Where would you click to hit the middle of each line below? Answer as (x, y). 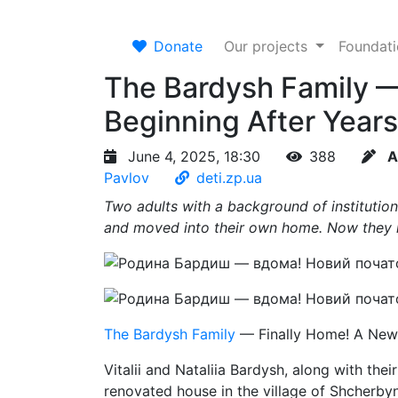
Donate (178, 46)
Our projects (268, 46)
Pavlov (127, 178)
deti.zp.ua (229, 178)
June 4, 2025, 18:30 (194, 156)
